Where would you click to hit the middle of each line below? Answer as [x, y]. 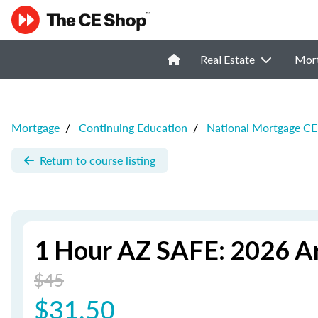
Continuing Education [133, 127]
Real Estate [227, 59]
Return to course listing [98, 160]
